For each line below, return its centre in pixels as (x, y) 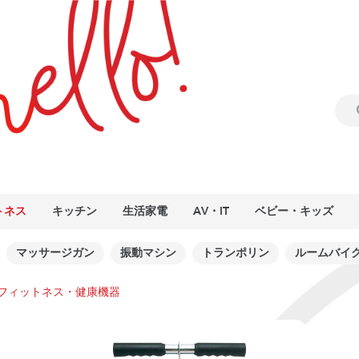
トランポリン (236, 253)
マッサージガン (55, 253)
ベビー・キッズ (294, 211)
